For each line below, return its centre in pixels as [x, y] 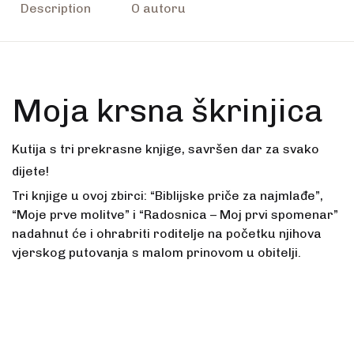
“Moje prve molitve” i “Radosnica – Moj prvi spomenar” [175, 215]
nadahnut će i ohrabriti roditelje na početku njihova [167, 234]
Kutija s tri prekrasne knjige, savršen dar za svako [166, 149]
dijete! [30, 171]
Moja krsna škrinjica [168, 111]
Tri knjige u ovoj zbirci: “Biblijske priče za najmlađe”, [168, 196]
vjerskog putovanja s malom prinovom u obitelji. [156, 253]
